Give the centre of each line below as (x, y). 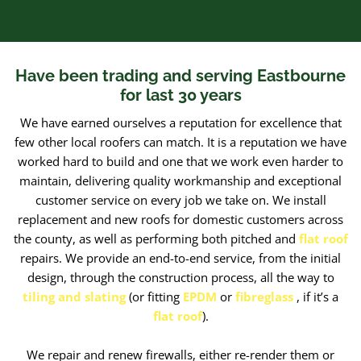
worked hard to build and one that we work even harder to (180, 161)
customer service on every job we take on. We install (180, 199)
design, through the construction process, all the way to (180, 277)
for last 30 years (180, 95)
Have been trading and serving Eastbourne (180, 75)
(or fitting (154, 296)
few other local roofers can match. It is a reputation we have (180, 141)
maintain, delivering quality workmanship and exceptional (180, 180)
